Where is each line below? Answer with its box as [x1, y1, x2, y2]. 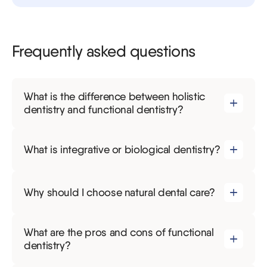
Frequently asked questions [12, 42, 195, 61]
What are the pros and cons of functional [24, 226, 214, 239]
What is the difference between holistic [24, 90, 205, 103]
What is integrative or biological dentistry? [24, 143, 221, 156]
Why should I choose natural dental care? [24, 186, 215, 199]
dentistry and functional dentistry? [24, 103, 184, 116]
